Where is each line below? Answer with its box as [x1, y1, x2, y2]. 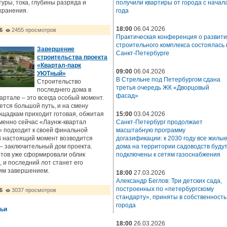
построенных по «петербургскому [116, 185, 214, 193]
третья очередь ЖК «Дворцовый [116, 84, 209, 91]
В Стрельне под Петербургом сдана [116, 76, 220, 83]
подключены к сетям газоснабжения [116, 151, 220, 158]
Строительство [37, 78, 81, 85]
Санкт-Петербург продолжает [116, 119, 203, 126]
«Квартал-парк [37, 62, 81, 69]
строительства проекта [37, 54, 107, 61]
